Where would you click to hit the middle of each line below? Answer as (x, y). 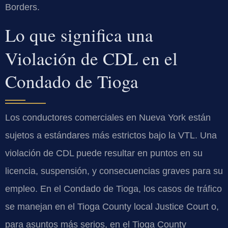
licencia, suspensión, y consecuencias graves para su (114, 171)
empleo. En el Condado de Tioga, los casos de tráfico (113, 189)
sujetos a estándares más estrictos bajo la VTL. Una (111, 135)
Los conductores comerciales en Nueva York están (108, 117)
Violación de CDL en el (91, 58)
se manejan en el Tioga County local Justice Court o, (112, 206)
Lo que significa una (79, 35)
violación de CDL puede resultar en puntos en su (104, 153)
